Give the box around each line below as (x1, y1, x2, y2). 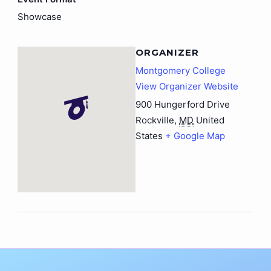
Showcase (17, 11, 62, 23)
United (196, 114, 224, 126)
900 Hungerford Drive (135, 99, 230, 111)
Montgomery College (135, 65, 226, 77)
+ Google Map (165, 130, 225, 142)
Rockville (135, 114, 174, 126)
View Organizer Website (135, 80, 238, 93)
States (135, 130, 163, 142)
